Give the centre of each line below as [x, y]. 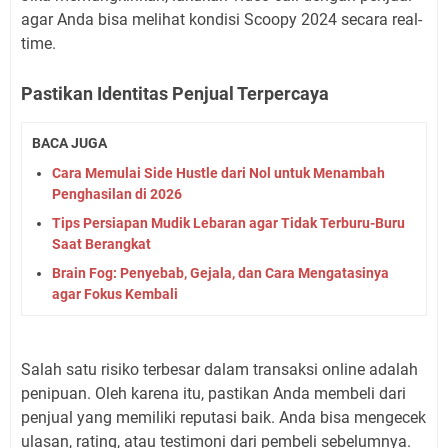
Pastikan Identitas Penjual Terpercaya [175, 93]
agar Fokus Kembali [115, 294]
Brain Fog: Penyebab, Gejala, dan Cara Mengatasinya [220, 273]
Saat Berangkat [101, 244]
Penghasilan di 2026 [117, 194]
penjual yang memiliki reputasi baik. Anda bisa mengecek [223, 418]
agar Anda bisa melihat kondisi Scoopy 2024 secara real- [221, 19]
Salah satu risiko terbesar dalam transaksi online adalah [219, 370]
